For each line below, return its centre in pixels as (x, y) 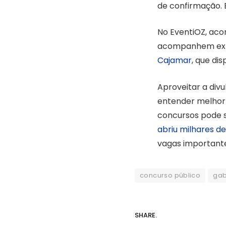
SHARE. (146, 215)
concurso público (170, 175)
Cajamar (175, 61)
